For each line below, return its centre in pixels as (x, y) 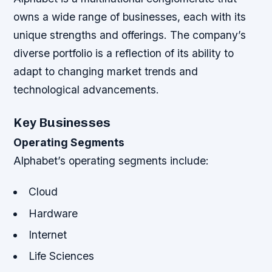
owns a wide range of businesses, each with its (130, 17)
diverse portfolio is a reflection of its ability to (124, 53)
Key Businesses (62, 123)
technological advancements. (87, 90)
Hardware (53, 213)
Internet (47, 234)
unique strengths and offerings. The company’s (130, 35)
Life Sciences (61, 256)
